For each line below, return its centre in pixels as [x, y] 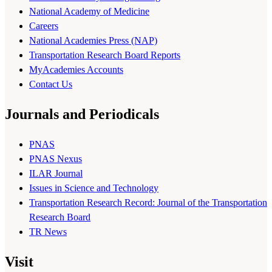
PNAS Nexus [56, 159]
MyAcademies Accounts [76, 70]
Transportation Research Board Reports [105, 55]
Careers [44, 26]
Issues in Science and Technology [94, 188]
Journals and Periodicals [82, 114]
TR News [48, 232]
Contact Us [51, 84]
